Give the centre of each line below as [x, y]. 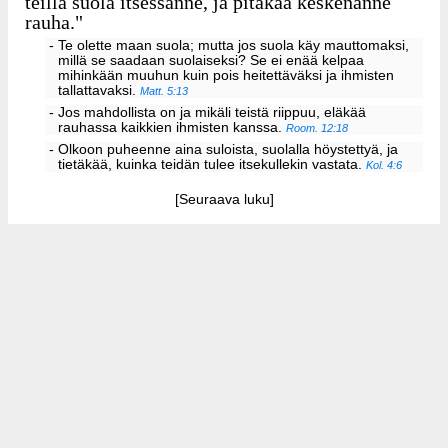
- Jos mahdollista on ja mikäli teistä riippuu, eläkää [207, 113]
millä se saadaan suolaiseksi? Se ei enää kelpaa [211, 61]
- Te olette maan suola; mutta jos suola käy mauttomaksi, [228, 46]
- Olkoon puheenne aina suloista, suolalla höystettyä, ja [223, 149]
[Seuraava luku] [224, 199]
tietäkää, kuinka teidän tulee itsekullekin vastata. [212, 164]
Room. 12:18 [317, 128]
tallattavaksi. [99, 91]
